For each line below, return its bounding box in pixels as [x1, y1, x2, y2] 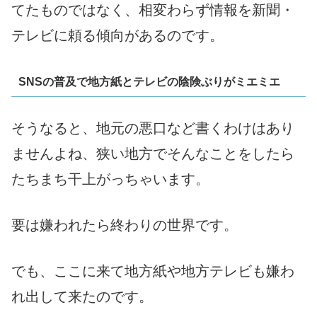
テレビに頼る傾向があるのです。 [11, 28, 224, 44]
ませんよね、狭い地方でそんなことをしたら [11, 145, 294, 161]
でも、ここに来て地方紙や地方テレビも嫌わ [11, 263, 294, 279]
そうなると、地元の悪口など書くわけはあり [11, 120, 294, 136]
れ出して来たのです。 [11, 288, 153, 304]
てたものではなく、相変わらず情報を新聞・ [11, 2, 294, 18]
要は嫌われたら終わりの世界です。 [11, 217, 238, 233]
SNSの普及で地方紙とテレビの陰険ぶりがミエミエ [18, 76, 280, 88]
